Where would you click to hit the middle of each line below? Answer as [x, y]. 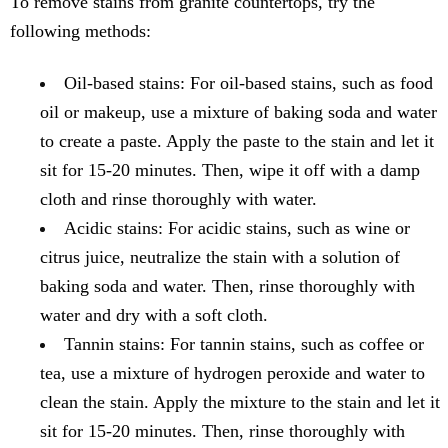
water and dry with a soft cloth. [154, 314]
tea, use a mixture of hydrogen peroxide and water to [232, 372]
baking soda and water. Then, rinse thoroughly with [227, 285]
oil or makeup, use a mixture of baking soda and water [238, 111]
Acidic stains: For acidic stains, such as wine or [237, 227]
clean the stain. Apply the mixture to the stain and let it [240, 401]
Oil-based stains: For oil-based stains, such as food [248, 82]
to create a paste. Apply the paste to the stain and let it [237, 140]
